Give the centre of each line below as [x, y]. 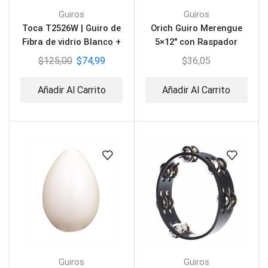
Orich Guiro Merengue [196, 28]
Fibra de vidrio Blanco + [72, 42]
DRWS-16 [196, 56]
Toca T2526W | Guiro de [72, 28]
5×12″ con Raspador [197, 42]
